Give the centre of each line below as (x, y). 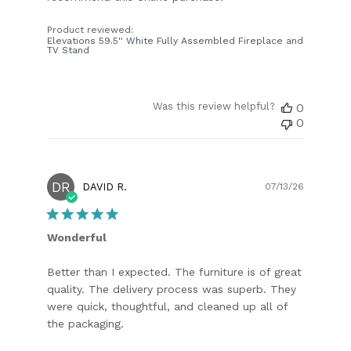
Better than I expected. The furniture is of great (175, 271)
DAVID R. (105, 186)
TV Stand (69, 50)
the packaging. (86, 323)
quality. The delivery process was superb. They (172, 289)
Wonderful (77, 237)
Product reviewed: (92, 29)
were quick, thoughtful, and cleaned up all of (168, 306)
